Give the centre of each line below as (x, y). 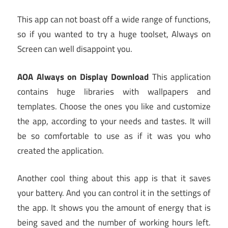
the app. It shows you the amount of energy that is (114, 208)
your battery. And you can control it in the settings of (114, 193)
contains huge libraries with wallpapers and (114, 91)
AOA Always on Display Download (83, 77)
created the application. (61, 150)
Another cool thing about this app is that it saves (114, 178)
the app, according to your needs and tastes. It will (114, 121)
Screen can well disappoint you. (75, 49)
